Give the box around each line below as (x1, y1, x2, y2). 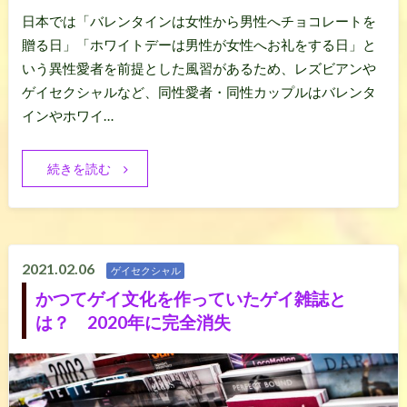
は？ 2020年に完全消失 (35, 311, 231, 333)
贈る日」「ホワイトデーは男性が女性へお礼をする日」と (21, 36, 376, 54)
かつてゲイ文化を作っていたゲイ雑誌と (35, 287, 346, 309)
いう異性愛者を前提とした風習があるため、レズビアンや (21, 60, 376, 77)
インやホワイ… (21, 107, 114, 124)
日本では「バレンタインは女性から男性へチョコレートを (21, 13, 376, 30)
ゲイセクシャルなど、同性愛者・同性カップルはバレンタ (21, 84, 376, 101)
